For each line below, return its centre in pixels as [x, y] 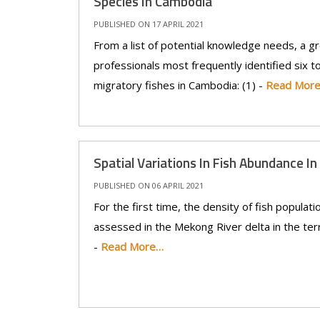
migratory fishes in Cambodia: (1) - [179, 85]
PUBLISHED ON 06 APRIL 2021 [148, 185]
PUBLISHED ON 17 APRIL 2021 [148, 24]
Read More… [132, 246]
